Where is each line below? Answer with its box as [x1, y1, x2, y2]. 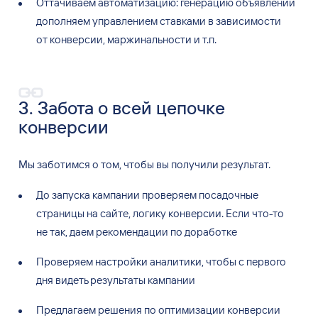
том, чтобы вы [100, 158, 169, 172]
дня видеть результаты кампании [35, 273, 195, 287]
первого [246, 254, 286, 268]
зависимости [215, 13, 281, 28]
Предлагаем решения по [35, 302, 156, 317]
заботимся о [36, 158, 99, 172]
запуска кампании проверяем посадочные [51, 187, 258, 202]
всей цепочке [111, 97, 225, 119]
